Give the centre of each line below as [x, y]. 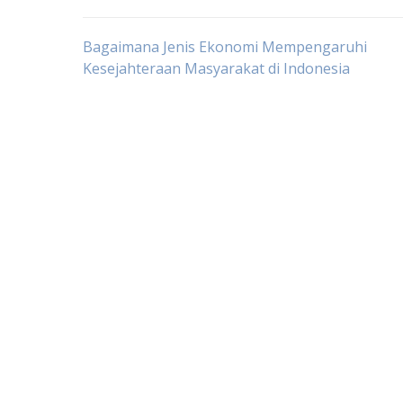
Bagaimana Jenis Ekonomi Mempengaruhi [225, 47]
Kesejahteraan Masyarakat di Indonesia [216, 68]
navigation [163, 102]
